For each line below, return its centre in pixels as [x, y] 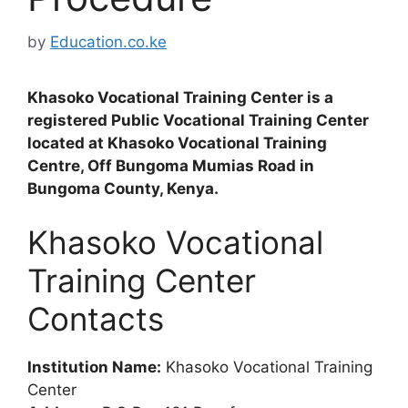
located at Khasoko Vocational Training [177, 143]
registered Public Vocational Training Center [198, 120]
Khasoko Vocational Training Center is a [182, 97]
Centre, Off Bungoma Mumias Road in [171, 165]
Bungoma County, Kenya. [123, 188]
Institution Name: [94, 367]
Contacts [96, 319]
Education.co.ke [108, 41]
